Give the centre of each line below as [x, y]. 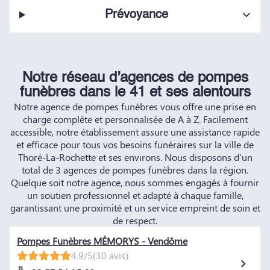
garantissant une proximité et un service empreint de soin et [135, 208]
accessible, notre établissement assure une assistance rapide [135, 132]
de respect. [135, 221]
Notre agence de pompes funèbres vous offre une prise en [135, 107]
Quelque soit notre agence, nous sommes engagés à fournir [135, 183]
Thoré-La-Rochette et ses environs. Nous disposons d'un [135, 157]
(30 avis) [111, 256]
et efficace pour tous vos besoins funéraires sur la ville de [135, 145]
